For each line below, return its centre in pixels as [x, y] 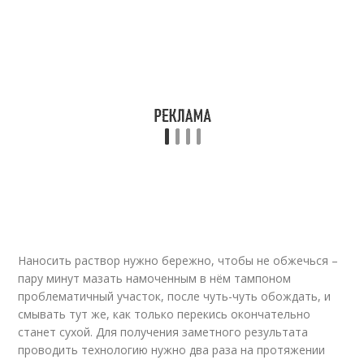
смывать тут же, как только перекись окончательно [165, 314]
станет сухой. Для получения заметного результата [163, 332]
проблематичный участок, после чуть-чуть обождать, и [175, 296]
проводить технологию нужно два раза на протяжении [172, 350]
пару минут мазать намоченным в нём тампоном [155, 278]
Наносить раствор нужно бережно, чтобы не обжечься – [178, 260]
